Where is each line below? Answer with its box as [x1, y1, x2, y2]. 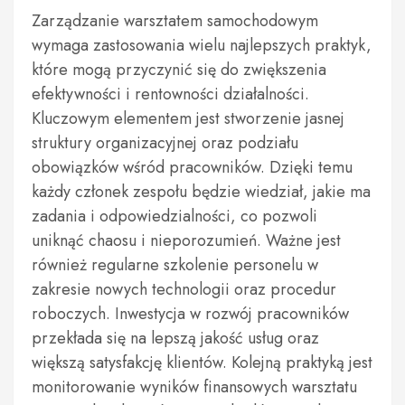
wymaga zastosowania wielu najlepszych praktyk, [32, 33, 372, 57]
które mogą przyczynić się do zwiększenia [32, 58, 326, 81]
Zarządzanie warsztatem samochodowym [32, 9, 318, 33]
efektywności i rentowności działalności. [32, 82, 309, 106]
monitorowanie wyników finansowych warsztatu [32, 375, 357, 399]
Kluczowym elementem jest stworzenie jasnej [32, 107, 344, 130]
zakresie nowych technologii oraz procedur [32, 278, 336, 301]
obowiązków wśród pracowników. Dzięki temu [32, 155, 353, 179]
